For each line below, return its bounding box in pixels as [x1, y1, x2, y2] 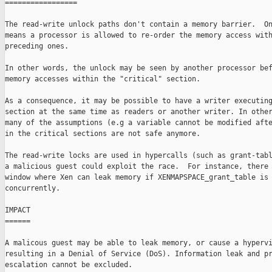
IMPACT [5, 206, 30, 215]
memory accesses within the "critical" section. [5, 75, 200, 84]
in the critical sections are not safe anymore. [5, 129, 200, 138]
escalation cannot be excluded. [5, 260, 132, 270]
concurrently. [5, 184, 60, 193]
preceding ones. [5, 42, 69, 51]
